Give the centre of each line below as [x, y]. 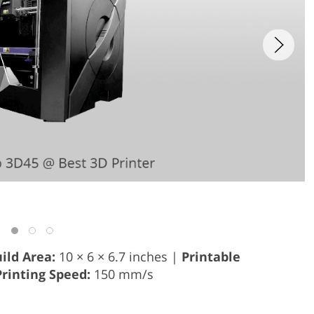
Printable [211, 256]
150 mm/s [122, 274]
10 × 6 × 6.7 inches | [118, 256]
